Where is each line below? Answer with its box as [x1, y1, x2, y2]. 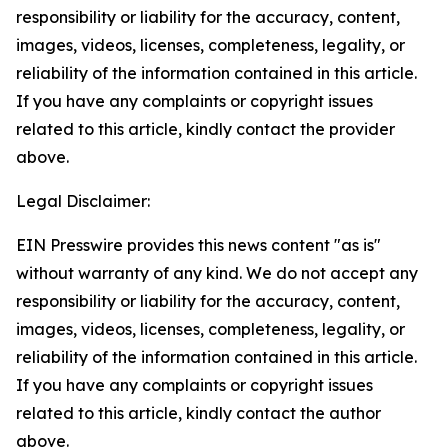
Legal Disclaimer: [16, 191, 150, 211]
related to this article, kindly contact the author [16, 403, 381, 423]
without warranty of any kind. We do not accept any [16, 263, 418, 283]
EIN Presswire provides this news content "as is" [16, 235, 381, 255]
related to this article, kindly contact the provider [16, 119, 395, 139]
